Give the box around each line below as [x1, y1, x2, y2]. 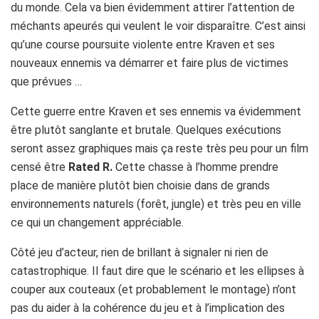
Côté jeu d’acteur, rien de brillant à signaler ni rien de [11, 245, 268, 259]
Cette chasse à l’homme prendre [113, 159, 278, 174]
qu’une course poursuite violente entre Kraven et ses [11, 37, 275, 51]
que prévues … [11, 74, 82, 88]
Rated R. [68, 159, 113, 174]
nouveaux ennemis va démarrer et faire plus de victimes [11, 56, 288, 70]
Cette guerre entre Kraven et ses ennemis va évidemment [11, 104, 301, 118]
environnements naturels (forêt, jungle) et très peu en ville [11, 197, 301, 211]
